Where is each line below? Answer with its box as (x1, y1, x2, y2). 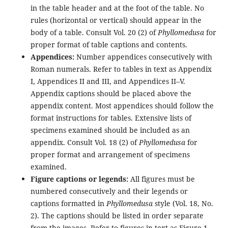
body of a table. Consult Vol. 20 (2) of (30, 27, 158, 37)
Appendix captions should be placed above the (30, 88, 191, 98)
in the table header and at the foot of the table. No (30, 3, 204, 13)
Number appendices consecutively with (76, 51, 212, 62)
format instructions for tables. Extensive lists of (30, 112, 191, 123)
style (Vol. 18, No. (154, 198, 213, 208)
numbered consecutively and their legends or (30, 186, 188, 196)
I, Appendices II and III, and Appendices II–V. (30, 76, 185, 86)
